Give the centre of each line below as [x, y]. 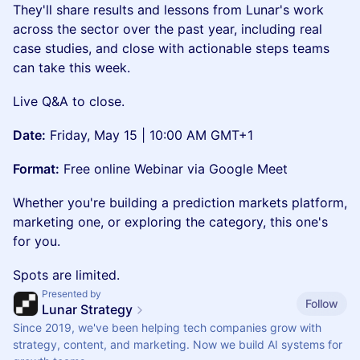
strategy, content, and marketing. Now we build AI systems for [178, 344]
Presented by [72, 294]
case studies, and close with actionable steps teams [171, 48]
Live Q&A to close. [69, 101]
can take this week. [72, 67]
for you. [37, 241]
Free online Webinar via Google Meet [174, 169]
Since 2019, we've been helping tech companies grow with [167, 327]
